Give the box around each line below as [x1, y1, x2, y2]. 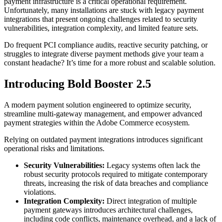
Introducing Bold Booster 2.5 [4, 77, 151, 90]
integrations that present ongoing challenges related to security [4, 14, 197, 23]
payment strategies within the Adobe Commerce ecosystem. [4, 118, 190, 127]
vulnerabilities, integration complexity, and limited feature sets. [4, 23, 198, 32]
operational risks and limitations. [4, 144, 105, 153]
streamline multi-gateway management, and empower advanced [4, 109, 202, 118]
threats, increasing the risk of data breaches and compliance [24, 178, 208, 187]
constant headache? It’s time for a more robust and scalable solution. [4, 58, 216, 67]
